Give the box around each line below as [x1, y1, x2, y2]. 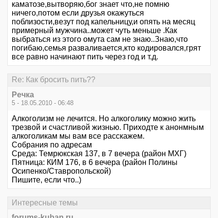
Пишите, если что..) [12, 175, 81, 184]
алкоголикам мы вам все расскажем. [12, 131, 145, 140]
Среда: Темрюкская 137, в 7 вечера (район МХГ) [12, 149, 186, 158]
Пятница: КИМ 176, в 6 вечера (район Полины [12, 158, 178, 166]
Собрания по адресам [12, 140, 92, 149]
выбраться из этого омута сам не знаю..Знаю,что [12, 35, 188, 44]
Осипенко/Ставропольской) [12, 166, 111, 175]
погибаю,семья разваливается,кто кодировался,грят [12, 44, 201, 53]
